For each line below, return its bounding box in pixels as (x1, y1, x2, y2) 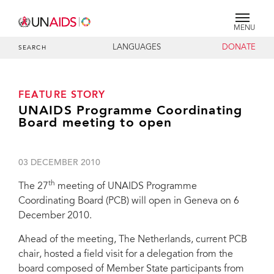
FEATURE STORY (18, 91, 106, 100)
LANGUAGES (113, 44, 161, 51)
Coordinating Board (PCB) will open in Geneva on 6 (18, 196, 239, 206)
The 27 (18, 182, 48, 191)
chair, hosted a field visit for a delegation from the (18, 250, 233, 259)
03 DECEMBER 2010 (18, 159, 100, 168)
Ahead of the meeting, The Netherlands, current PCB (18, 235, 247, 245)
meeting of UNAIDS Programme (55, 182, 197, 191)
